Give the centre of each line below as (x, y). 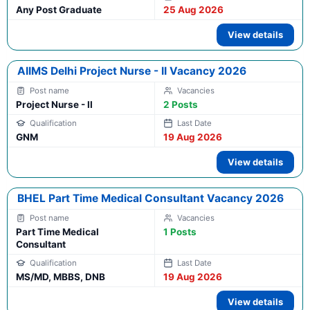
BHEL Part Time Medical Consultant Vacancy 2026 (151, 199)
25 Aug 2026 (193, 10)
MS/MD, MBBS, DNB (61, 277)
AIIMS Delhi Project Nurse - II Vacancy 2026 (132, 71)
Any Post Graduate (59, 10)
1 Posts (180, 232)
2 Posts (181, 105)
